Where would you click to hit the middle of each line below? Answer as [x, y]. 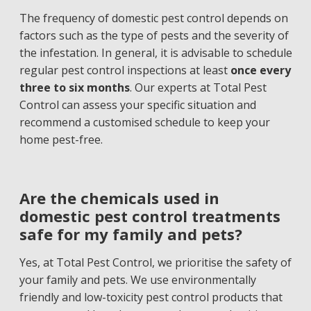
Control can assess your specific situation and [137, 105]
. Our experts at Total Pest [198, 87]
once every [260, 70]
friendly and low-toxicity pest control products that [151, 297]
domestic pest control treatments [150, 216]
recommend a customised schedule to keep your [144, 122]
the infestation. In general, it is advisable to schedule [155, 53]
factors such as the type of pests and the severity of [154, 35]
